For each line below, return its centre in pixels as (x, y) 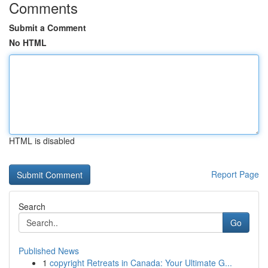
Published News (49, 251)
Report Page (235, 174)
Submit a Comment (48, 28)
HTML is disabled (42, 141)
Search (32, 206)
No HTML (28, 42)
